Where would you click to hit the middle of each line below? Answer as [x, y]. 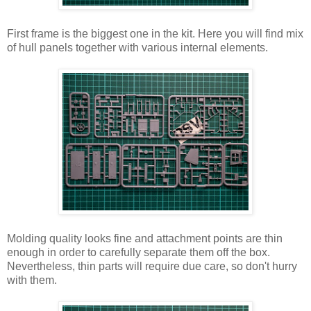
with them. [32, 280]
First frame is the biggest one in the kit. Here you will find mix [155, 33]
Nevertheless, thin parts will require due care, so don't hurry [152, 266]
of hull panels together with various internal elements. [137, 47]
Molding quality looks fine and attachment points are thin [145, 238]
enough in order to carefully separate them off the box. [138, 252]
